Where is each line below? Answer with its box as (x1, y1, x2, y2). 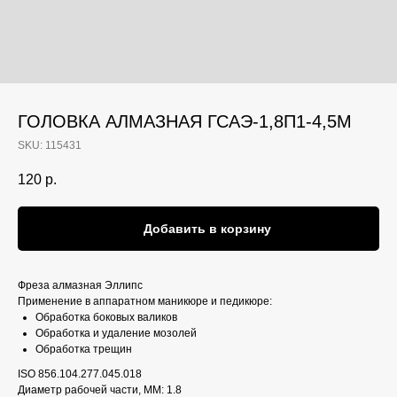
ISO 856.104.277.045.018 (18, 368, 142, 381)
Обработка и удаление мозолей (35, 327, 197, 340)
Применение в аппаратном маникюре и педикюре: (18, 295, 272, 308)
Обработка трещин (35, 343, 132, 356)
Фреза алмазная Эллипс (18, 279, 143, 292)
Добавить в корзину (143, 222, 271, 237)
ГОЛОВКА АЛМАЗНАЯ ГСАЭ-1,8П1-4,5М (18, 112, 352, 131)
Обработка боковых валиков (35, 311, 177, 324)
